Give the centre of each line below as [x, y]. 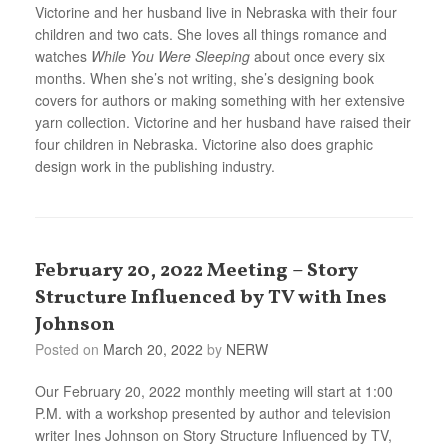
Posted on [73, 348]
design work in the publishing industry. [155, 165]
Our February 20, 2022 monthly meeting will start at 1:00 [214, 390]
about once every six [317, 55]
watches [63, 55]
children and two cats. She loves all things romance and [211, 33]
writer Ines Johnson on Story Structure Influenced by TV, [213, 434]
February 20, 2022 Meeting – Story [196, 270]
